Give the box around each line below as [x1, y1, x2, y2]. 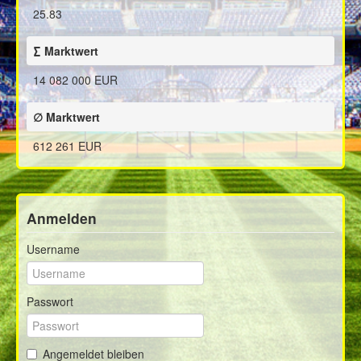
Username [27, 241, 80, 257]
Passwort [27, 293, 73, 309]
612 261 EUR [33, 138, 102, 154]
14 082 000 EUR [33, 72, 118, 88]
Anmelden [27, 208, 97, 228]
